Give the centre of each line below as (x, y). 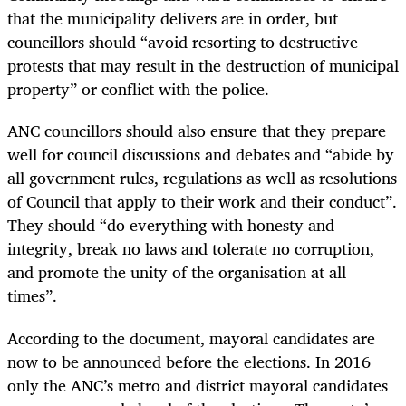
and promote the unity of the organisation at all (177, 272)
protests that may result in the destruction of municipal (203, 66)
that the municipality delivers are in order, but (173, 19)
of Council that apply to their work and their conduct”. (202, 202)
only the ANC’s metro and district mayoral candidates (198, 385)
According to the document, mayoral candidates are (191, 338)
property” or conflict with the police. (140, 89)
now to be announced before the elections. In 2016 (189, 361)
